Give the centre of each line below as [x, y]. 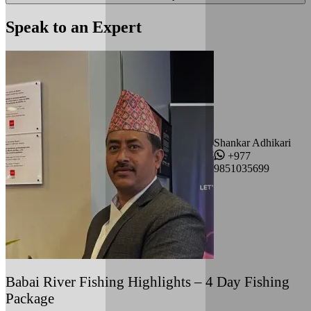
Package [30, 298]
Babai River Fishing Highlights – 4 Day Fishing [148, 281]
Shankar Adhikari [252, 143]
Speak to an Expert [74, 27]
